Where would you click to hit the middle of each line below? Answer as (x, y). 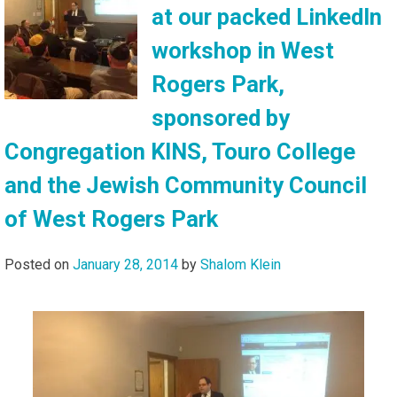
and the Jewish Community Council (186, 185)
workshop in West (243, 50)
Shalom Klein (241, 265)
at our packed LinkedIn (267, 16)
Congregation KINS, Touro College (180, 151)
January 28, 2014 (125, 265)
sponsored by (221, 117)
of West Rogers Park (111, 218)
